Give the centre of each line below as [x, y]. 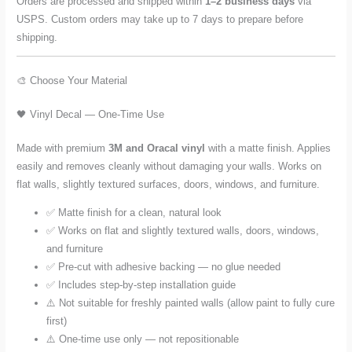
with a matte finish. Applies [268, 148]
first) [57, 321]
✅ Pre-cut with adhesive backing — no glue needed [164, 267]
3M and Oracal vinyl [157, 148]
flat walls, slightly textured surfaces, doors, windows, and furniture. [169, 185]
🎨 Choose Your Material [72, 81]
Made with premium [63, 148]
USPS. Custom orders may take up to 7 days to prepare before [160, 19]
